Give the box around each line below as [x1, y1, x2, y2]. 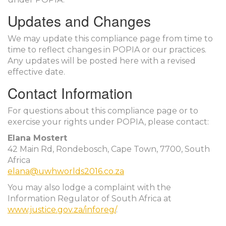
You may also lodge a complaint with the [8, 183, 171, 192]
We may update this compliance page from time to [8, 34, 213, 43]
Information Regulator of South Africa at [8, 194, 172, 203]
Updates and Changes [8, 11, 151, 31]
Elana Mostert [8, 133, 67, 143]
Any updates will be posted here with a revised [8, 56, 196, 66]
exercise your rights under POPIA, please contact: [8, 117, 209, 127]
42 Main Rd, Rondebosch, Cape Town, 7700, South [8, 144, 210, 154]
